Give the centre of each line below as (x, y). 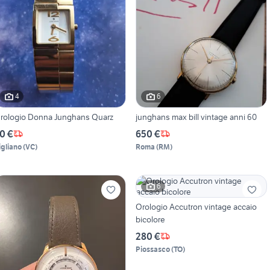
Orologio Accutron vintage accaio (196, 206)
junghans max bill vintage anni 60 (196, 117)
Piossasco (152, 249)
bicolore (150, 219)
